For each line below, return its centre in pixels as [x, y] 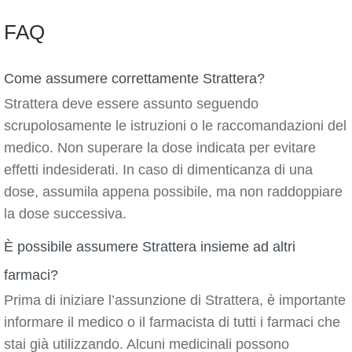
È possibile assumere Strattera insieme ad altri [150, 247]
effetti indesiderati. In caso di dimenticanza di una [158, 170]
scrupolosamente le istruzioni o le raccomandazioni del [175, 126]
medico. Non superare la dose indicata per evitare [160, 148]
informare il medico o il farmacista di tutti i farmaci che [172, 322]
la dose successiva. [65, 214]
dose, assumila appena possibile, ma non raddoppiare [173, 192]
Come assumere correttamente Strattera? [134, 79]
